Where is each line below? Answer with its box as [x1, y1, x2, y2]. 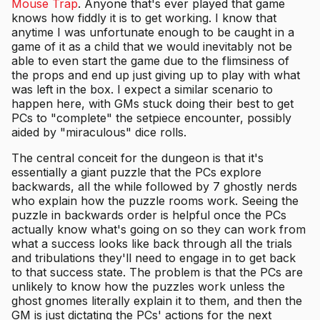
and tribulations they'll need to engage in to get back [11, 251, 296, 266]
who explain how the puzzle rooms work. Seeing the [11, 194, 299, 209]
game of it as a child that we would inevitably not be [11, 39, 292, 54]
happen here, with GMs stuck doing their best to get [11, 96, 294, 111]
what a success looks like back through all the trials [11, 236, 292, 251]
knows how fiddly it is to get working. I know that [11, 11, 276, 26]
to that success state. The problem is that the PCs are [11, 265, 303, 280]
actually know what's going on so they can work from [11, 222, 306, 237]
